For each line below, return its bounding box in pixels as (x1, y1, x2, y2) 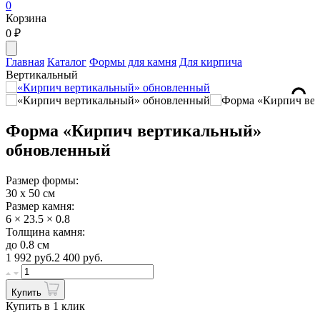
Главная (6, 56, 44, 68)
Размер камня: (6, 199, 74, 212)
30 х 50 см (6, 186, 55, 199)
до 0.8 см (6, 238, 49, 251)
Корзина (6, 12, 46, 24)
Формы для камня (89, 56, 176, 68)
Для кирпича (179, 56, 242, 68)
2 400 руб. (54, 251, 103, 264)
